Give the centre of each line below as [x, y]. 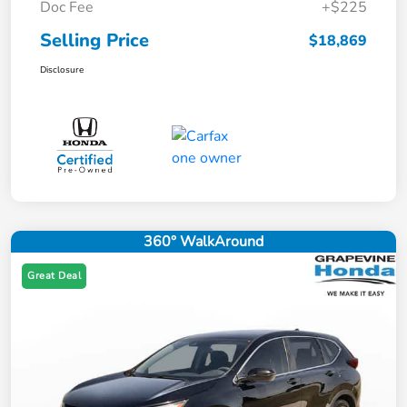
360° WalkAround [203, 241]
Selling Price [94, 41]
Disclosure [62, 70]
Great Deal [54, 275]
